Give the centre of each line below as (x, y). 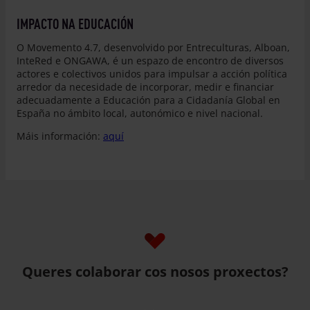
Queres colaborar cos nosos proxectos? (155, 271)
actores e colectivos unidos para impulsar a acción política (152, 74)
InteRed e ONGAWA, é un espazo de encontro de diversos (150, 61)
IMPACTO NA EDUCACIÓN (75, 24)
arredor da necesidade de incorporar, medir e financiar (145, 87)
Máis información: (60, 136)
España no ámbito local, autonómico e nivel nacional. (140, 113)
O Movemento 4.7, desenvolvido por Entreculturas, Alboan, (153, 48)
